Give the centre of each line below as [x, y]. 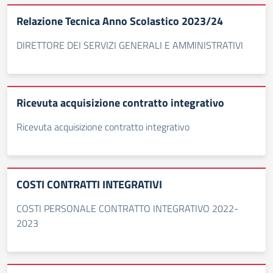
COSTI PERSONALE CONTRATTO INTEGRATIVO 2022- [127, 208]
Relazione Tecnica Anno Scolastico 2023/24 [120, 21]
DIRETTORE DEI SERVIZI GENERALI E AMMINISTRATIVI [130, 45]
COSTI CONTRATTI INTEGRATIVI [89, 184]
